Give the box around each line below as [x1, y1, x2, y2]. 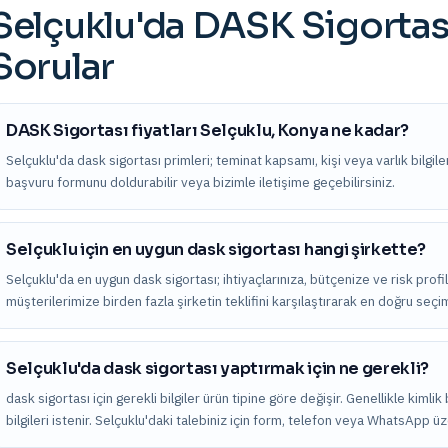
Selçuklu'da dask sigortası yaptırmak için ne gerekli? [6, 358, 430, 379]
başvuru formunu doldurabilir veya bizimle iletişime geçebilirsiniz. [6, 173, 395, 191]
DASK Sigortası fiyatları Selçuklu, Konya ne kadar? [6, 120, 409, 141]
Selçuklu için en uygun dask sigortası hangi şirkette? [6, 239, 427, 260]
